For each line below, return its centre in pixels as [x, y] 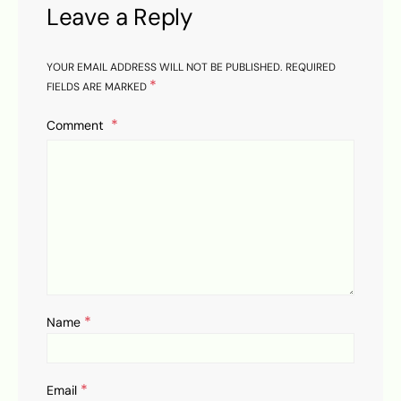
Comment [77, 126]
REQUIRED [311, 67]
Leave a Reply [119, 17]
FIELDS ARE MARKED [98, 87]
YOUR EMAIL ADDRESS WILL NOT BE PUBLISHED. [165, 67]
